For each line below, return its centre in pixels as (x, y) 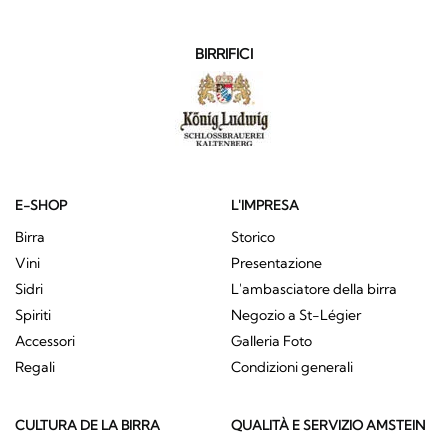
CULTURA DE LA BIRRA (87, 425)
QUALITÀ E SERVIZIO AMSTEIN (327, 425)
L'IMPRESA (264, 204)
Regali (35, 366)
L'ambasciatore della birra (313, 288)
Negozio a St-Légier (295, 314)
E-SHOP (41, 204)
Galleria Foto (271, 340)
